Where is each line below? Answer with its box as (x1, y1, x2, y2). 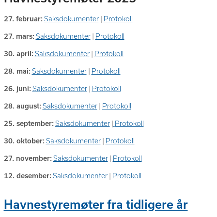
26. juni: (3, 85, 31, 93)
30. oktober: (3, 137, 45, 145)
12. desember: (3, 172, 51, 180)
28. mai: (3, 67, 31, 75)
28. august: (3, 102, 41, 110)
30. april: (3, 50, 33, 58)
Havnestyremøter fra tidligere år (3, 198, 188, 211)
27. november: (3, 155, 52, 162)
